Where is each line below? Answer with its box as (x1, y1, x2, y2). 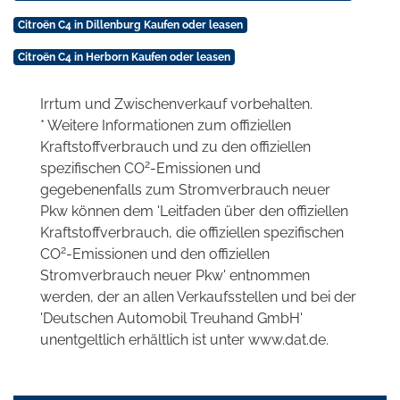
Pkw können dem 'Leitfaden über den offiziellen (40, 203, 348, 221)
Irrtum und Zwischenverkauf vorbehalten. (40, 96, 312, 113)
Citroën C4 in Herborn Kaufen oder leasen (17, 51, 230, 64)
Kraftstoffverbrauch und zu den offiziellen (40, 138, 311, 156)
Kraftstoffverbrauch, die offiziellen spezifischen (40, 224, 344, 242)
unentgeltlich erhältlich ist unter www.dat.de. (40, 331, 329, 349)
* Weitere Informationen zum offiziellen (40, 117, 291, 135)
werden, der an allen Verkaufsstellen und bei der (40, 288, 356, 306)
